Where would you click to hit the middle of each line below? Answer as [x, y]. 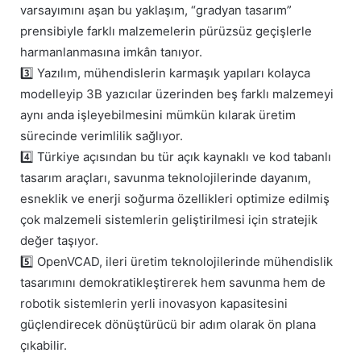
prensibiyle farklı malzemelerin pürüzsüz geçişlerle [166, 31]
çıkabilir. [44, 346]
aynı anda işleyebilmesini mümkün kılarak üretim [158, 115]
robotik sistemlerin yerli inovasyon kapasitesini [154, 304]
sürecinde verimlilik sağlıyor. [102, 136]
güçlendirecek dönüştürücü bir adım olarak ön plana [168, 325]
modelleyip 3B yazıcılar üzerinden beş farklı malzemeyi [177, 94]
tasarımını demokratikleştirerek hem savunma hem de [173, 283]
